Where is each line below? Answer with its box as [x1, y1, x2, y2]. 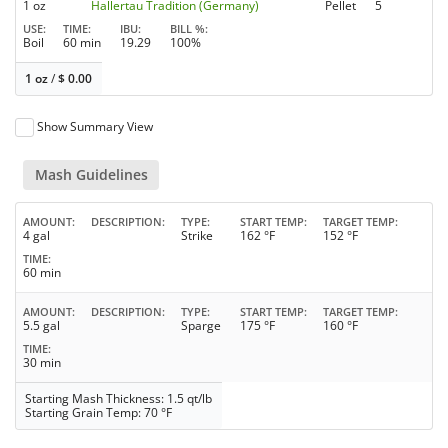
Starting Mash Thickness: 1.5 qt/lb [25, 390, 213, 408]
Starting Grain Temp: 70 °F [25, 404, 173, 422]
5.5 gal [23, 317, 60, 335]
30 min [23, 354, 61, 372]
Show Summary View [37, 118, 154, 136]
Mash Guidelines [34, 165, 148, 185]
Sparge [181, 317, 221, 335]
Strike [181, 227, 213, 245]
